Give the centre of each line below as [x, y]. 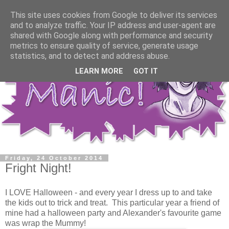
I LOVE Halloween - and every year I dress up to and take [109, 192]
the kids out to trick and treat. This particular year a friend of [112, 202]
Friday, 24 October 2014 [54, 158]
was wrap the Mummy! [45, 223]
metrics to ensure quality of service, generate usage [104, 46]
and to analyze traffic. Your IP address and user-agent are [113, 25]
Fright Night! [38, 168]
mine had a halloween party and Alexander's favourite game [113, 213]
